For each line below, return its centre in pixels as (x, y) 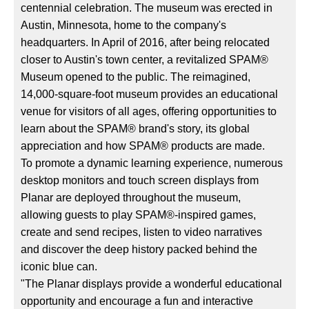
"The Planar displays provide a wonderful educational (152, 284)
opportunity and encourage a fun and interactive (137, 301)
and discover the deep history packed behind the (139, 250)
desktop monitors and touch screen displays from (140, 181)
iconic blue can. (59, 267)
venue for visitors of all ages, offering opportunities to (149, 112)
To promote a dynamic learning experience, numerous (152, 163)
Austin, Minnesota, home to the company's (124, 26)
